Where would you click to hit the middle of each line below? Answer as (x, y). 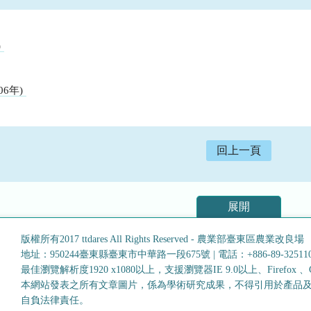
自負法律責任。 (54, 300)
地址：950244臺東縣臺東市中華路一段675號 (115, 254)
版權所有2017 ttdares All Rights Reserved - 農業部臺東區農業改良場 (162, 239)
